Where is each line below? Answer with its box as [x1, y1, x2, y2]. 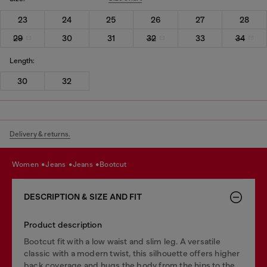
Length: [10, 56, 35, 65]
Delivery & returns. [10, 130, 70, 138]
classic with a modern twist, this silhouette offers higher [24, 249, 240, 258]
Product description [24, 220, 102, 229]
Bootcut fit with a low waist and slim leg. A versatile [24, 237, 221, 246]
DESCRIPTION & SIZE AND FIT [24, 192, 142, 202]
